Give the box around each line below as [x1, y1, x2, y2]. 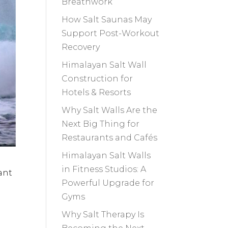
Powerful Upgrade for [61, 178, 154, 188]
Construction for [61, 74, 133, 84]
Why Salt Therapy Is [61, 210, 144, 220]
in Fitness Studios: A [61, 164, 146, 175]
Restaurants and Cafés [61, 133, 157, 143]
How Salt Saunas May [61, 15, 152, 25]
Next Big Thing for [61, 119, 139, 129]
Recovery [61, 42, 100, 52]
